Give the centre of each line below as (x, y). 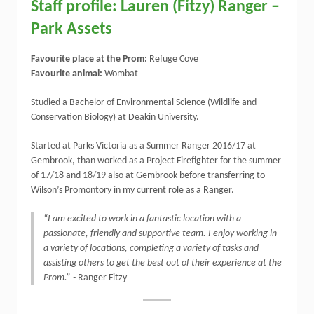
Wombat (121, 74)
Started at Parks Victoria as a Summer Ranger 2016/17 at (143, 146)
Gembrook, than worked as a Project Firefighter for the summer (156, 161)
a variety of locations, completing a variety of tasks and (151, 248)
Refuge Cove (174, 59)
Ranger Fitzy (102, 278)
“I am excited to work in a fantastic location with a (142, 219)
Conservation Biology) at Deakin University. (115, 117)
